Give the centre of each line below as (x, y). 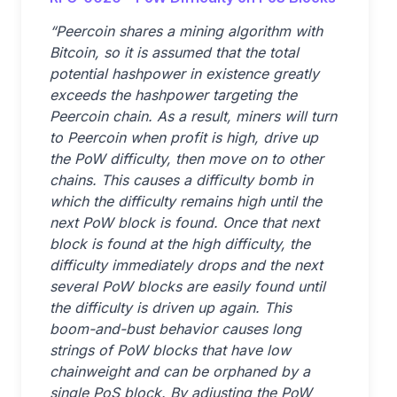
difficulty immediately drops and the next (186, 265)
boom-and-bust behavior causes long (175, 329)
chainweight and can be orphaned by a (180, 371)
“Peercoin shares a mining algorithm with (186, 31)
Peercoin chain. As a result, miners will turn (193, 116)
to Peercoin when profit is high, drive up (184, 137)
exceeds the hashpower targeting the (173, 95)
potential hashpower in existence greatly (184, 74)
